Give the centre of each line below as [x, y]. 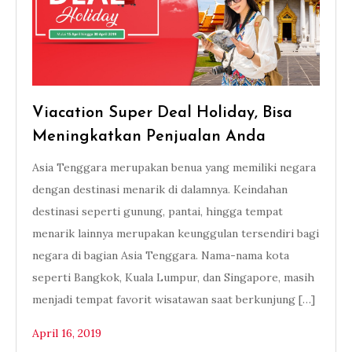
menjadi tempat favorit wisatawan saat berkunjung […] [174, 299]
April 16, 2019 [67, 333]
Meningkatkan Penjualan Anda [149, 137]
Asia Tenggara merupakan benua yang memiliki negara [174, 167]
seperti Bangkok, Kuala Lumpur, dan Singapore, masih [173, 277]
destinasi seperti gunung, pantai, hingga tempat [158, 211]
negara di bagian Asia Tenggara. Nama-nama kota [161, 255]
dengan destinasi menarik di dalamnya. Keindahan [160, 189]
